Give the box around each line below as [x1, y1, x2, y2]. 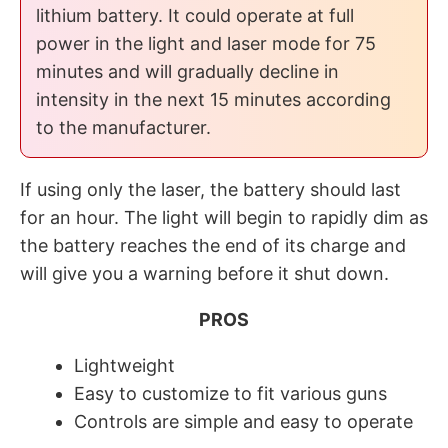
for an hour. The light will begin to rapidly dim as [20, 206, 428, 228]
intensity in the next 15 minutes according [36, 88, 391, 110]
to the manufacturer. [36, 116, 211, 138]
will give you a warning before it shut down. [20, 262, 389, 284]
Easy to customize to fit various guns [74, 382, 387, 404]
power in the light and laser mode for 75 [36, 32, 376, 54]
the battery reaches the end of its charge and [20, 234, 406, 256]
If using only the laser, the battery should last [20, 178, 401, 200]
